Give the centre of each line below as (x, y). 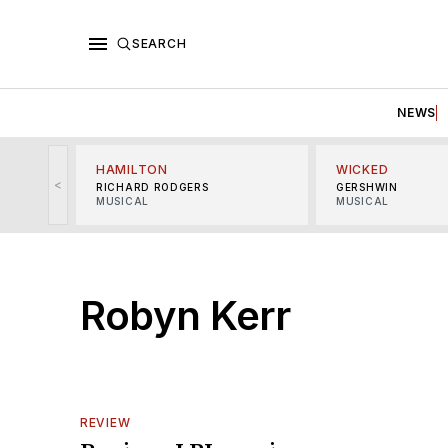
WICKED (362, 169)
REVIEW (105, 422)
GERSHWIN (367, 186)
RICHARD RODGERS (152, 186)
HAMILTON (132, 169)
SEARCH (159, 43)
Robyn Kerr (185, 315)
